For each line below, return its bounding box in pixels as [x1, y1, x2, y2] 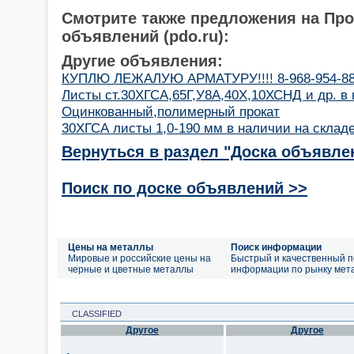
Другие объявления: [62, 51, 223, 70]
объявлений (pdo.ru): [62, 27, 229, 45]
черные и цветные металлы [68, 264, 194, 275]
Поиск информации [231, 242, 322, 253]
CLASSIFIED [62, 309, 122, 318]
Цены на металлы [68, 242, 153, 253]
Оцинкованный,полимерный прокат [62, 103, 280, 119]
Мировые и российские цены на [68, 253, 211, 264]
